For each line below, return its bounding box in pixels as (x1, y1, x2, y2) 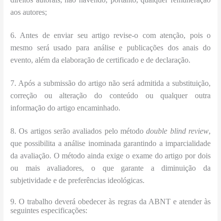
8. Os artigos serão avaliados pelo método (10, 126, 147, 135)
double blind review (146, 126, 209, 135)
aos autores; (10, 7, 47, 16)
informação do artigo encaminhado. (10, 103, 121, 112)
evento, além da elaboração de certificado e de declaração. (10, 55, 191, 64)
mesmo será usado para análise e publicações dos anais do (10, 43, 211, 52)
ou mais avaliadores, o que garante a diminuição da (10, 163, 211, 172)
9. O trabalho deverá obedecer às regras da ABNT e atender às (10, 197, 211, 206)
